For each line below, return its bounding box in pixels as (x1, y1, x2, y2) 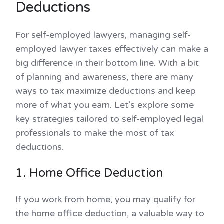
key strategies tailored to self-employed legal (15, 113, 203, 124)
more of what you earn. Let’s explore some (15, 99, 194, 110)
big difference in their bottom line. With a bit (15, 57, 199, 68)
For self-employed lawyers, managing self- (15, 29, 191, 40)
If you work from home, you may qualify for (15, 193, 195, 205)
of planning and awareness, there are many (15, 71, 193, 82)
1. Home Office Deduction (15, 165, 166, 180)
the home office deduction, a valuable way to (15, 207, 204, 219)
